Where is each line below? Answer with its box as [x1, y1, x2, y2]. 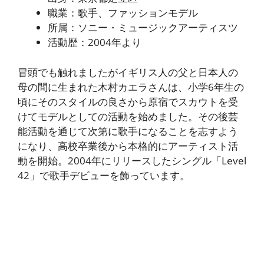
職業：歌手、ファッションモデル [48, 6, 198, 20]
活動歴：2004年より [48, 35, 141, 49]
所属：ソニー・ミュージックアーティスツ [48, 21, 238, 35]
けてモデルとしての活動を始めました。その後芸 [18, 109, 238, 123]
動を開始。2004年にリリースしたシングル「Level [18, 153, 246, 167]
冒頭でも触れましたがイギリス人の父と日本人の [18, 65, 238, 79]
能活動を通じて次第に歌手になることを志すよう [18, 124, 238, 138]
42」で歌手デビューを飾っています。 [18, 168, 190, 182]
